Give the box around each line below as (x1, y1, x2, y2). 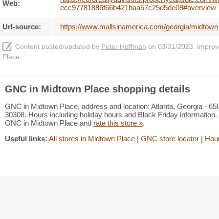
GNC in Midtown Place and (5, 119, 93, 127)
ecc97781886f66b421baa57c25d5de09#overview (60, 3, 216, 12)
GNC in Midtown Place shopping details (5, 84, 190, 94)
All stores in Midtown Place (49, 134, 135, 143)
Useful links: (5, 134, 47, 143)
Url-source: (2, 22, 41, 31)
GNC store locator (141, 134, 199, 143)
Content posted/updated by (15, 43, 101, 50)
